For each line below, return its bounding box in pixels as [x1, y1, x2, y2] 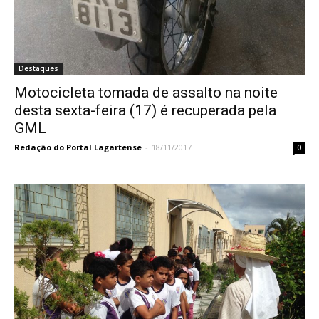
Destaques [19, 63, 58, 73]
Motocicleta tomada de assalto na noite [14, 83, 278, 101]
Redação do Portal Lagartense [14, 141, 142, 152]
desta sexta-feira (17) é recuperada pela [14, 101, 276, 119]
